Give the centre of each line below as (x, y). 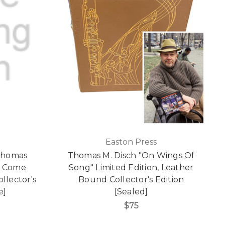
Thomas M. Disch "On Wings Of (131, 156)
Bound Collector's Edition (131, 180)
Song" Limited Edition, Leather (131, 168)
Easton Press (131, 142)
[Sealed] (131, 192)
